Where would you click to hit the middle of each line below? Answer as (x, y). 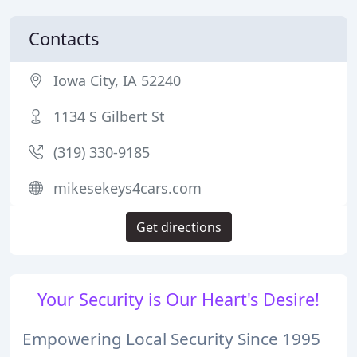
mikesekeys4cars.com (127, 188)
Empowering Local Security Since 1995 (171, 338)
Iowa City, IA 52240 (117, 80)
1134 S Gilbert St (109, 116)
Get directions (178, 227)
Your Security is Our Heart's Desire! (178, 299)
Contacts (64, 39)
